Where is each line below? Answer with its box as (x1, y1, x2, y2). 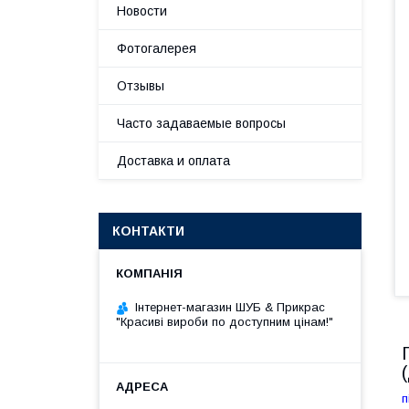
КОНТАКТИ (112, 224, 184, 238)
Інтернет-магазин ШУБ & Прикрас (135, 300, 325, 314)
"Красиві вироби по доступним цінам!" (116, 315, 333, 329)
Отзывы (117, 79, 164, 93)
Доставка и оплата (117, 153, 230, 168)
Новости (117, 4, 167, 18)
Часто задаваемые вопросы (117, 116, 286, 131)
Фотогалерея (117, 41, 196, 56)
